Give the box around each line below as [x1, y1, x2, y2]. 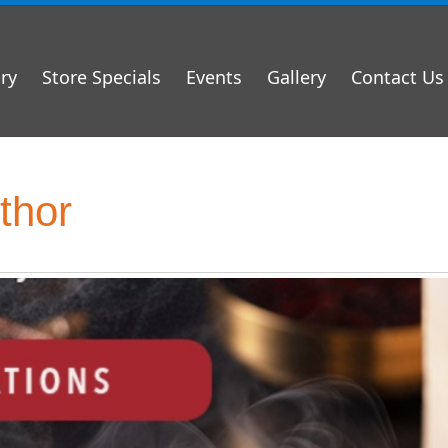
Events [186, 65, 242, 89]
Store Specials [42, 65, 161, 89]
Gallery [267, 65, 326, 89]
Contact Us [351, 65, 444, 89]
